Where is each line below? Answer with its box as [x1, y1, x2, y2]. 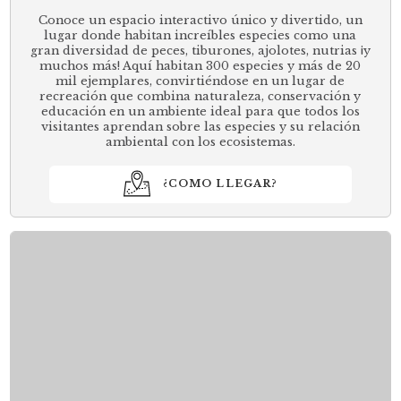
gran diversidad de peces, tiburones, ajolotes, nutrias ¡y [30, 43, 371, 57]
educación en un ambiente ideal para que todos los [40, 104, 360, 118]
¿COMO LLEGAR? [162, 177, 278, 191]
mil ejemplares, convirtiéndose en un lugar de [55, 73, 346, 88]
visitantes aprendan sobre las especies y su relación [40, 119, 360, 133]
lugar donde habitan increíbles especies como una [44, 28, 357, 42]
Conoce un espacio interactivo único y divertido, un [38, 13, 363, 27]
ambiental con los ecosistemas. [105, 134, 295, 149]
